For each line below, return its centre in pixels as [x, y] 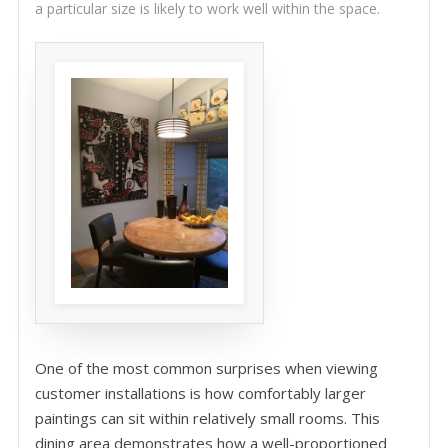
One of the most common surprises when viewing [206, 368]
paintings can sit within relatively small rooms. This [207, 418]
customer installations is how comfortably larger [200, 393]
